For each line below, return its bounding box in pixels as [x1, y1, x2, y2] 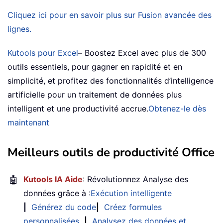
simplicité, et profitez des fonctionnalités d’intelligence [7, 76, 214, 86]
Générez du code [31, 202, 96, 212]
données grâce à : [23, 188, 91, 198]
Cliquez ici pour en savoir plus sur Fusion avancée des [7, 10, 212, 20]
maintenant [7, 117, 49, 127]
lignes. [7, 24, 31, 34]
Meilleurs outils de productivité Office [7, 144, 215, 160]
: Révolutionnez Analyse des [83, 174, 188, 184]
